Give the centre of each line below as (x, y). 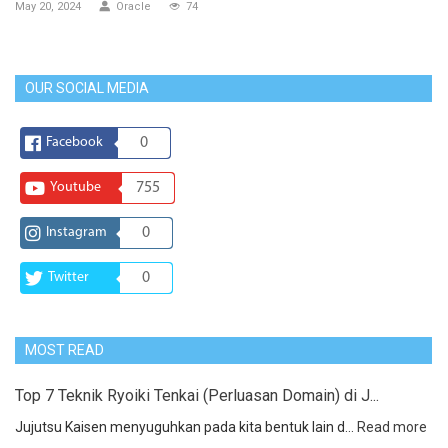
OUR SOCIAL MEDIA (87, 88)
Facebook (74, 143)
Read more (392, 427)
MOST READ (64, 350)
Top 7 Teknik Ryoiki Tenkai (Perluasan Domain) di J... (197, 396)
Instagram (76, 233)
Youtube (75, 188)
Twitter (68, 278)
